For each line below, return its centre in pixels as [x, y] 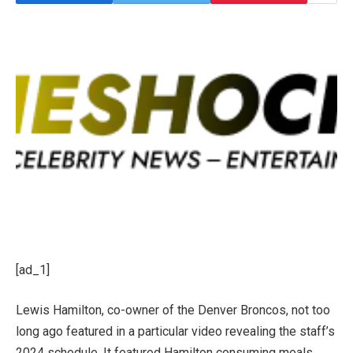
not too [309, 310]
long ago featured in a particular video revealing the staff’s [175, 332]
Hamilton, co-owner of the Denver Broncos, [171, 310]
